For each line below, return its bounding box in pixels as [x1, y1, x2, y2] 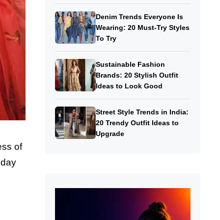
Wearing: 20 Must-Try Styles [95, 24, 190, 32]
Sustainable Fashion [95, 60, 165, 69]
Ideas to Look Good [95, 82, 163, 90]
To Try [95, 34, 116, 43]
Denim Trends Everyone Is [95, 13, 183, 21]
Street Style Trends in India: [95, 108, 189, 116]
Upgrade [95, 130, 126, 138]
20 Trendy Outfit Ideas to [95, 119, 179, 127]
